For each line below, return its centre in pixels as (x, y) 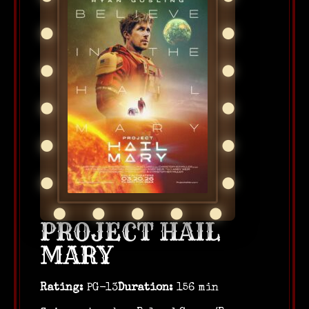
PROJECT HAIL (130, 232)
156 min (196, 288)
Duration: (146, 288)
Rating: (62, 288)
